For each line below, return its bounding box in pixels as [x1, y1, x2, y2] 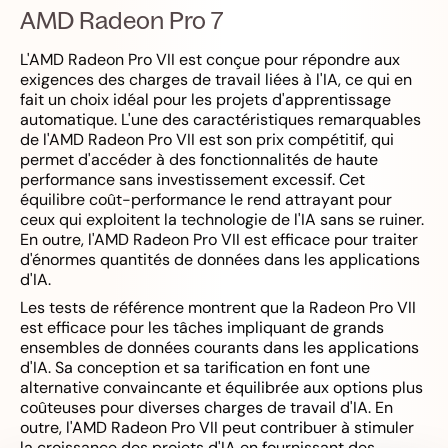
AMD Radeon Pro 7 [20, 5, 223, 35]
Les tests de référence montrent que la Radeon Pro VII [20, 297, 416, 318]
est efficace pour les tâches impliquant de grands [20, 317, 384, 338]
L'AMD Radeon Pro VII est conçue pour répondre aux [20, 49, 400, 70]
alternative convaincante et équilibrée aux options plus [20, 377, 423, 398]
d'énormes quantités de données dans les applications [20, 249, 420, 270]
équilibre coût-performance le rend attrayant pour [20, 189, 392, 210]
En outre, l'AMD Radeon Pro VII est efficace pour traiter [20, 229, 418, 250]
